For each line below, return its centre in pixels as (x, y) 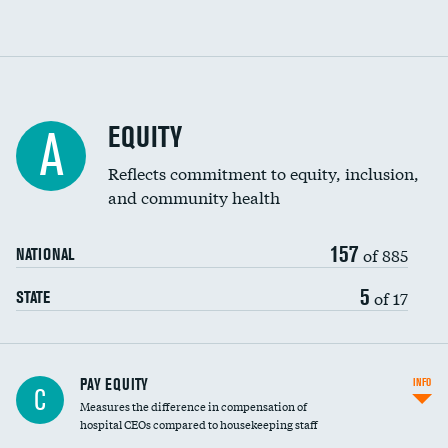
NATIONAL (45, 254)
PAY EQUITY (114, 384)
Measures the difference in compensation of (193, 406)
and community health (194, 196)
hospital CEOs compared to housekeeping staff (199, 424)
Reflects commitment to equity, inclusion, (263, 172)
